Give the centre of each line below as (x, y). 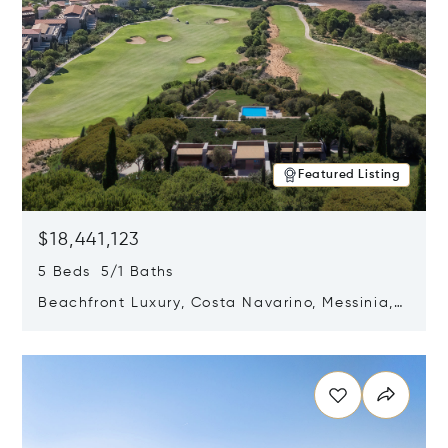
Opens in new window (102, 342)
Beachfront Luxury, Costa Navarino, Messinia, (216, 303)
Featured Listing (349, 175)
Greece (66, 324)
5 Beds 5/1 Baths (106, 272)
